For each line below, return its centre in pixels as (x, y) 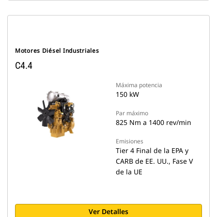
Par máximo (132, 113)
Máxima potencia (139, 85)
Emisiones (130, 141)
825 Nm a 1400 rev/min (154, 122)
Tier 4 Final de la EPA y (152, 150)
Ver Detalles (108, 211)
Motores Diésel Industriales (57, 51)
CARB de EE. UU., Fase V (154, 161)
